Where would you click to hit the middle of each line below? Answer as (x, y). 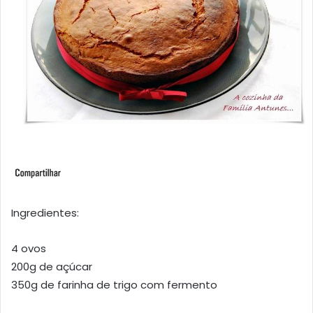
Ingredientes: (45, 213)
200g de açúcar (52, 267)
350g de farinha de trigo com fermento (114, 285)
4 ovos (29, 249)
